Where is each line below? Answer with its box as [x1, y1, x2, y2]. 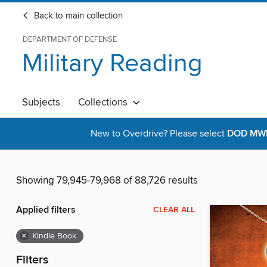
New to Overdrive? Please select [91, 128, 227, 140]
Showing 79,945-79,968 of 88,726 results [16, 174, 198, 188]
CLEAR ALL [153, 204, 195, 216]
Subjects [22, 96, 60, 109]
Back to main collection [32, 11, 123, 21]
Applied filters [16, 204, 76, 217]
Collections [78, 96, 132, 109]
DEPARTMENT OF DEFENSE [23, 35, 117, 44]
